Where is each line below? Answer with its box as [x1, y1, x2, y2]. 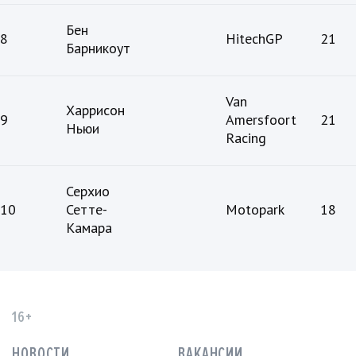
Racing [226, 129, 266, 148]
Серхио [66, 182, 110, 201]
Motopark [226, 200, 284, 219]
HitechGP [226, 29, 283, 48]
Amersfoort [226, 110, 296, 130]
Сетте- [66, 200, 107, 219]
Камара [66, 219, 112, 238]
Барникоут [66, 39, 130, 58]
